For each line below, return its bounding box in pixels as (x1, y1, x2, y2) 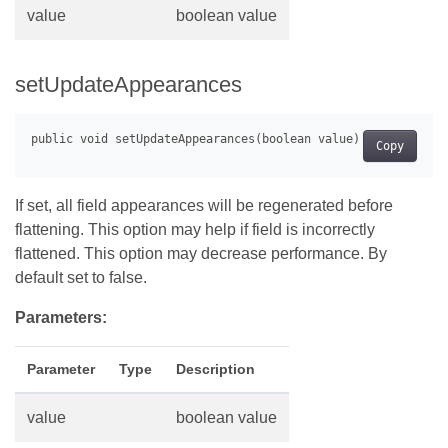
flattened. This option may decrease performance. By (15, 244, 387, 262)
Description (176, 360, 255, 377)
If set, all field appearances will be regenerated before (15, 196, 393, 214)
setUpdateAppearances (15, 71, 242, 97)
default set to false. (15, 268, 147, 286)
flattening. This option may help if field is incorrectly (15, 220, 375, 238)
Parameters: (15, 308, 107, 326)
